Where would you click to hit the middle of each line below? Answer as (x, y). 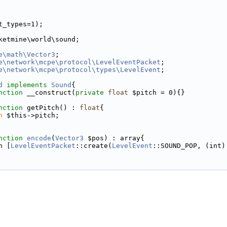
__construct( (49, 92)
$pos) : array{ (114, 138)
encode (39, 138)
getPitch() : (51, 108)
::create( (94, 146)
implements (27, 85)
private (90, 92)
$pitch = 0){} (157, 92)
